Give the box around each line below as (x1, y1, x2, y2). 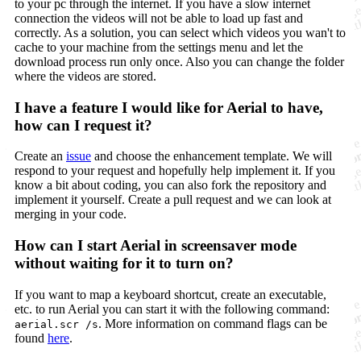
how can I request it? (15, 116, 152, 134)
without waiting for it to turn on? (15, 255, 234, 272)
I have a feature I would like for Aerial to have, (15, 98, 323, 116)
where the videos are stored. (15, 68, 156, 83)
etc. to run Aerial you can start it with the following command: (15, 301, 330, 316)
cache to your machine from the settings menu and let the (15, 39, 303, 54)
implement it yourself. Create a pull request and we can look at (15, 193, 331, 207)
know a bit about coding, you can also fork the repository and (15, 178, 326, 193)
